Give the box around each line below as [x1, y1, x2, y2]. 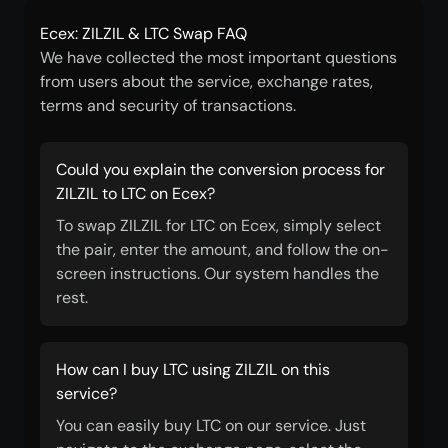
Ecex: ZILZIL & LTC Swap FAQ [40, 23, 247, 44]
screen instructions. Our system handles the [56, 263, 379, 284]
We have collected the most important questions [40, 47, 397, 68]
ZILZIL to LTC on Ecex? [56, 183, 215, 204]
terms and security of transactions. [40, 95, 296, 116]
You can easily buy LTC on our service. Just [56, 415, 366, 436]
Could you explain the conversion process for [56, 159, 385, 180]
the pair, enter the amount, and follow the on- [56, 239, 389, 260]
